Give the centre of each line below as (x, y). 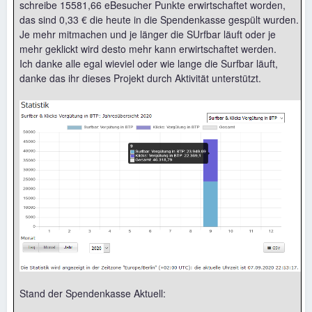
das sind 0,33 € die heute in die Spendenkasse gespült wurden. (159, 19)
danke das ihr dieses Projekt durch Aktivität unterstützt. (140, 78)
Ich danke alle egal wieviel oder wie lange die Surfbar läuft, (149, 63)
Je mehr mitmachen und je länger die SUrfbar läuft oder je (148, 34)
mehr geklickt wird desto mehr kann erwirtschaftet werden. (148, 48)
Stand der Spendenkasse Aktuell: (93, 294)
